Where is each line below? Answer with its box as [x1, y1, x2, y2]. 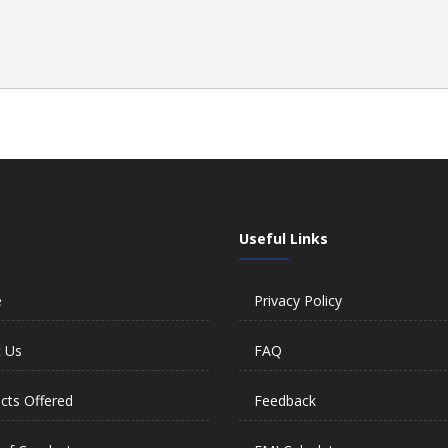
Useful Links [239, 229, 328, 248]
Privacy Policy [254, 291, 342, 310]
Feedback [254, 391, 316, 410]
